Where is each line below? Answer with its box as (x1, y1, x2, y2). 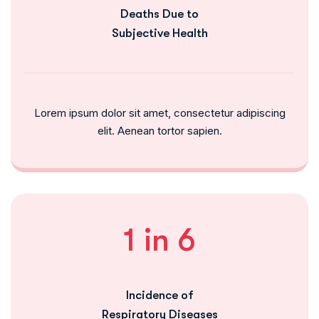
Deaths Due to (120, 6, 199, 21)
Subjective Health (111, 26, 208, 40)
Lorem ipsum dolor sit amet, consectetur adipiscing (33, 105, 286, 120)
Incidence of (125, 288, 194, 302)
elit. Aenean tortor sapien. (97, 123, 222, 137)
